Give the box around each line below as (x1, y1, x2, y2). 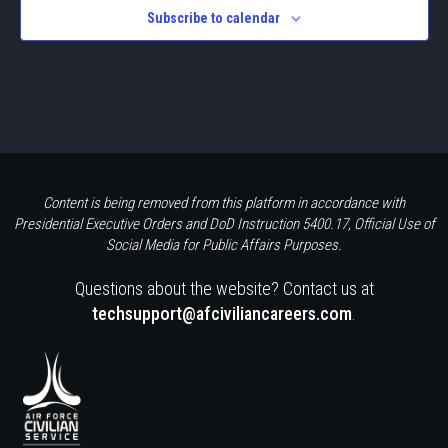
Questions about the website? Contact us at (74, 277, 374, 299)
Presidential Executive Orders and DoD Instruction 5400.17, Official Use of (13, 214, 435, 233)
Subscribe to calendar (147, 9, 280, 26)
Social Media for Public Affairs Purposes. (106, 235, 342, 254)
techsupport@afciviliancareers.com (92, 302, 352, 324)
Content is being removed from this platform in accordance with (43, 193, 405, 212)
